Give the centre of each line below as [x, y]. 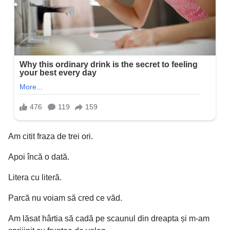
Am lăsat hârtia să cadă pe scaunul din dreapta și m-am [109, 218]
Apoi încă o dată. [39, 157]
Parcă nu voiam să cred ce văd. [65, 198]
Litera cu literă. [35, 177]
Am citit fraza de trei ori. [51, 136]
